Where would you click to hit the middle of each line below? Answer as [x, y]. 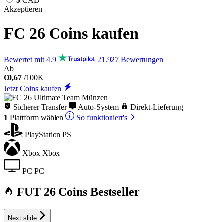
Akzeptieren [23, 9]
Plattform [25, 117]
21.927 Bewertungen [130, 59]
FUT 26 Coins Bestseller [77, 192]
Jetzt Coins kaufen [34, 88]
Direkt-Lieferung [156, 107]
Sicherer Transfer [39, 107]
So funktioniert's [102, 117]
